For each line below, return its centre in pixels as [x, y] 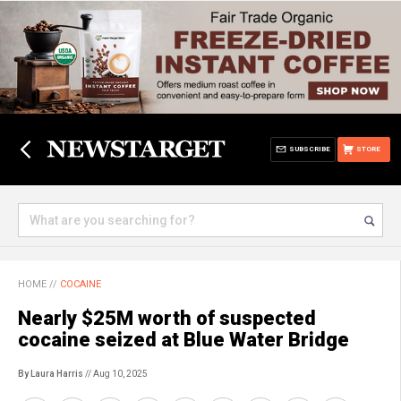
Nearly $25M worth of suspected [167, 318]
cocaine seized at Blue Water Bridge [183, 340]
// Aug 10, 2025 [115, 374]
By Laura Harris [51, 374]
